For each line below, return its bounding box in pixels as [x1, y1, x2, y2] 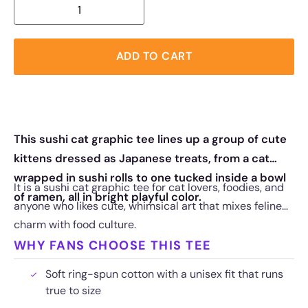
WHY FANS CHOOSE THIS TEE [14, 236, 212, 254]
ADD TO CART [115, 49, 192, 64]
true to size [45, 283, 101, 298]
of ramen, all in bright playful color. [14, 189, 201, 204]
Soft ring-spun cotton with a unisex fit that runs [45, 266, 283, 281]
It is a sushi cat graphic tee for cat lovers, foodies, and [14, 179, 284, 195]
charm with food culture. [14, 217, 136, 232]
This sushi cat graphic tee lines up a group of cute [14, 131, 287, 146]
